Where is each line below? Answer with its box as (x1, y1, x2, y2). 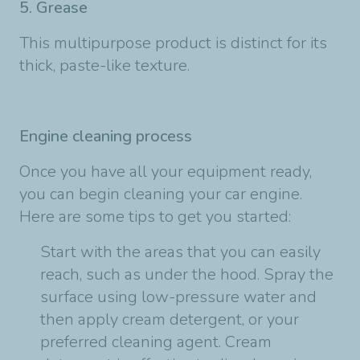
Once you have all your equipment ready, (19, 160, 312, 182)
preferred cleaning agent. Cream (40, 330, 272, 353)
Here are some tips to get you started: (19, 205, 291, 227)
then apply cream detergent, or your (40, 308, 299, 330)
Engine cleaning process (19, 125, 192, 147)
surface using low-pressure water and (40, 285, 317, 308)
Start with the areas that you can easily (40, 240, 321, 263)
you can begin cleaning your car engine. (19, 182, 302, 205)
